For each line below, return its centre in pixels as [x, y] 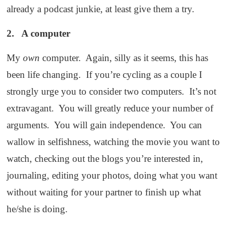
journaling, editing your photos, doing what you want [112, 176]
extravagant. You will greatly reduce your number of [110, 108]
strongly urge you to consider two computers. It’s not [112, 92]
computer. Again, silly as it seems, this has [124, 58]
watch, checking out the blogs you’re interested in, [105, 159]
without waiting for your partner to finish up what [104, 192]
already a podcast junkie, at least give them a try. [101, 9]
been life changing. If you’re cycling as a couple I [105, 75]
